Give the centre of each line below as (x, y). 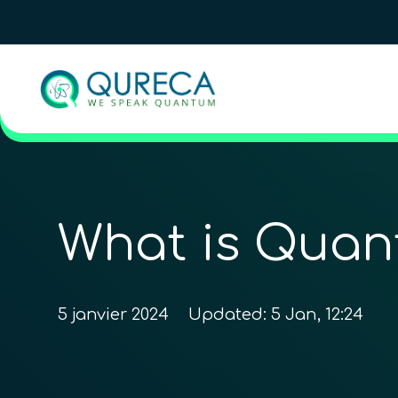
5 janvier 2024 (113, 315)
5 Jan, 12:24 (317, 315)
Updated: (229, 315)
